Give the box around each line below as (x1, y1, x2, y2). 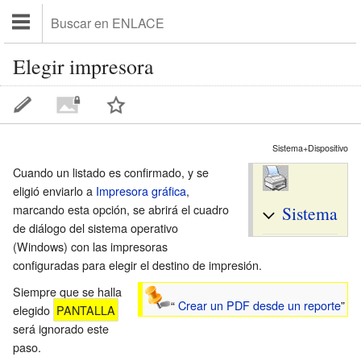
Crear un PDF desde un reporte (178, 297, 342, 314)
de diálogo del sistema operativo (13, 218, 178, 236)
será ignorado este (13, 319, 109, 337)
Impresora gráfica (96, 181, 186, 199)
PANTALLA (56, 301, 115, 318)
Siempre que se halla (13, 282, 122, 300)
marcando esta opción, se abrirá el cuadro (13, 200, 229, 218)
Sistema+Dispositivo (272, 141, 348, 154)
